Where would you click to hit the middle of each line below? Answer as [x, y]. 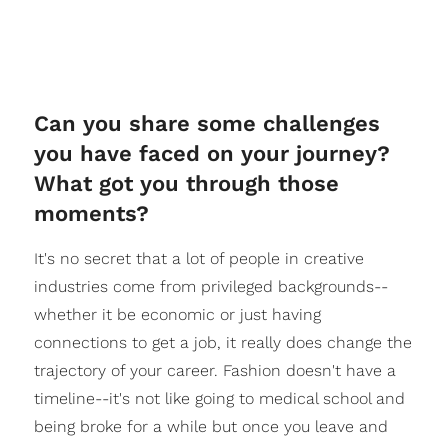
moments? [91, 213]
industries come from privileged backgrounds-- [210, 286]
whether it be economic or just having [177, 314]
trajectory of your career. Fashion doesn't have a [214, 370]
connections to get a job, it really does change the [222, 342]
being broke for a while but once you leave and [210, 426]
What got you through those [186, 183]
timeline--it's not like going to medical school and [219, 398]
